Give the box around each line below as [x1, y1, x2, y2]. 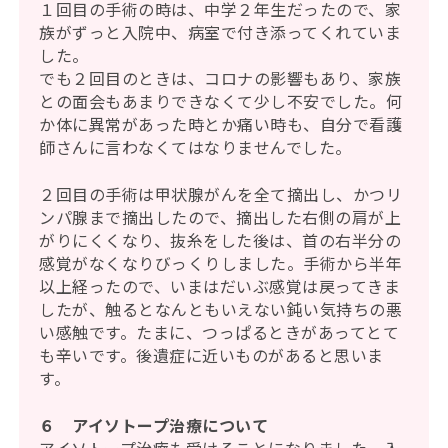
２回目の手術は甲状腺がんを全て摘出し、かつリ [39, 182, 403, 207]
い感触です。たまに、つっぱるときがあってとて [39, 320, 400, 345]
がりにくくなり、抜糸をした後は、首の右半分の [39, 228, 402, 253]
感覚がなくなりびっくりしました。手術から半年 [39, 251, 403, 276]
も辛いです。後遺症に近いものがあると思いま [39, 343, 384, 368]
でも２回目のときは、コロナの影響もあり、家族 [39, 66, 402, 91]
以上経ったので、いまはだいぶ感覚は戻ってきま [39, 274, 401, 299]
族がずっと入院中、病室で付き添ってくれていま [39, 20, 402, 45]
